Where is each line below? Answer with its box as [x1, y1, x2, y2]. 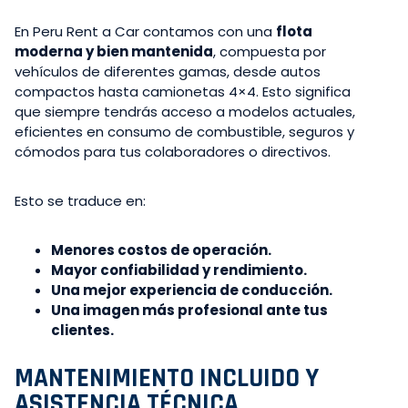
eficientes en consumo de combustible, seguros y [15, 121, 354, 141]
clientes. [51, 320, 114, 340]
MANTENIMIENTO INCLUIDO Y [15, 361, 319, 395]
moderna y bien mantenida [15, 41, 213, 61]
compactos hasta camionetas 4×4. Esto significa [15, 81, 351, 101]
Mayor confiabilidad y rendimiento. [51, 260, 307, 280]
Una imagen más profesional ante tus [51, 300, 328, 320]
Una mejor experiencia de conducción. [51, 280, 332, 300]
